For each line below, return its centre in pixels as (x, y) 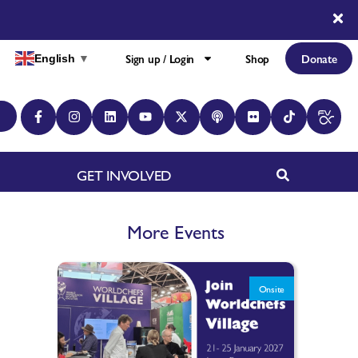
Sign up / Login (160, 58)
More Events (176, 231)
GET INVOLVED (124, 175)
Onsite (271, 288)
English (55, 58)
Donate (319, 58)
